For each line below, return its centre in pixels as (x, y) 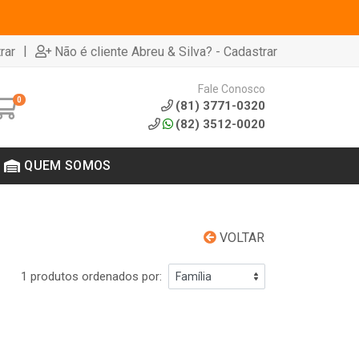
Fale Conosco (232, 89)
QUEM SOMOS (68, 165)
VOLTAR (240, 238)
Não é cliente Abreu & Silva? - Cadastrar (166, 51)
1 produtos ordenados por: (91, 276)
